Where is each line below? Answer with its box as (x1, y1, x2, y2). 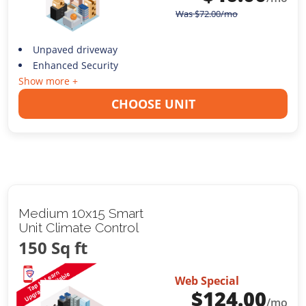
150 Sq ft (18, 236, 88, 259)
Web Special (174, 273, 239, 289)
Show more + (18, 74, 79, 87)
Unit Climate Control (18, 219, 139, 235)
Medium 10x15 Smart (18, 205, 144, 221)
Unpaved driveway (32, 42, 117, 56)
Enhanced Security (32, 58, 118, 72)
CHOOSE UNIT (111, 95, 195, 112)
